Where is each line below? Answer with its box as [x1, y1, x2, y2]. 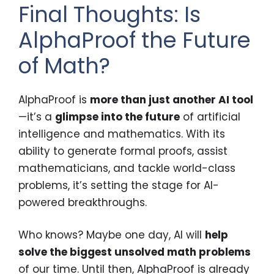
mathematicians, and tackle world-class [18, 160, 235, 176]
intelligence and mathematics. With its [18, 126, 225, 141]
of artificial [180, 109, 240, 124]
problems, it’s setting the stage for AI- [18, 177, 219, 193]
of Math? [18, 50, 110, 81]
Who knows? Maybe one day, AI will [18, 228, 205, 243]
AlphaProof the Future [18, 24, 251, 55]
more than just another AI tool [90, 92, 253, 107]
